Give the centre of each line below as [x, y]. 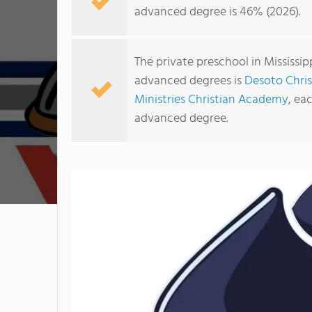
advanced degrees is [189, 81]
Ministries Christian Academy [211, 100]
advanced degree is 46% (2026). [218, 12]
